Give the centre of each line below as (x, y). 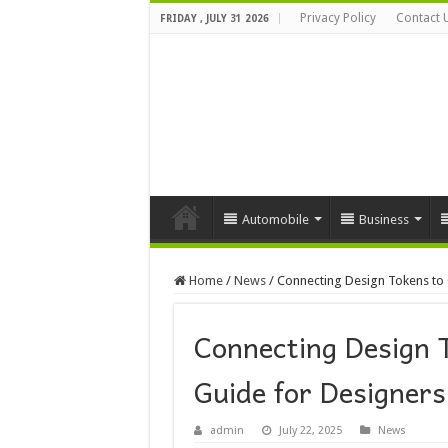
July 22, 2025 (310, 431)
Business (383, 219)
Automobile (275, 219)
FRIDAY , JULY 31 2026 (214, 18)
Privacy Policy (337, 18)
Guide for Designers (319, 392)
